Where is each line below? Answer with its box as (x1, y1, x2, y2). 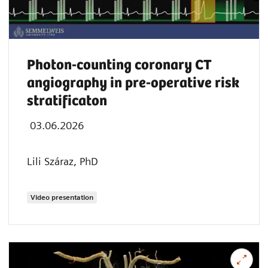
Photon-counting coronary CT (27, 57, 212, 74)
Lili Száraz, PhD (27, 155, 98, 168)
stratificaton (27, 93, 107, 110)
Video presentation (31, 193, 93, 202)
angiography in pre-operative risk (27, 75, 239, 92)
